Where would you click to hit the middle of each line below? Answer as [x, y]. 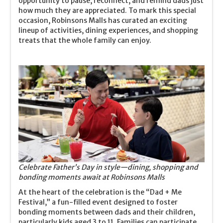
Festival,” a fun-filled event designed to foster [98, 202]
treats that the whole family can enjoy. [85, 40]
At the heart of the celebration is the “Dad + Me [100, 192]
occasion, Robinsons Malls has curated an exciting [103, 20]
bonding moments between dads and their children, [107, 212]
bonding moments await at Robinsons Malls [92, 177]
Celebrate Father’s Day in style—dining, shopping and [109, 167]
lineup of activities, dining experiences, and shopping [109, 30]
